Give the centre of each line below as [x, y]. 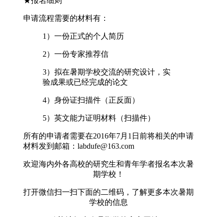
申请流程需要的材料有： [66, 18]
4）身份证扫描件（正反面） [91, 100]
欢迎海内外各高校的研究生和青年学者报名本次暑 [108, 164]
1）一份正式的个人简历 [83, 36]
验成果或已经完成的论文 [85, 82]
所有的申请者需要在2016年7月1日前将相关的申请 [108, 136]
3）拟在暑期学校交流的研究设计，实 [107, 72]
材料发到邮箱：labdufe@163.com [79, 146]
